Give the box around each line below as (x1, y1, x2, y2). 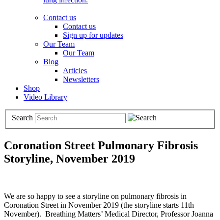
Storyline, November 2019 (4, 152, 135, 165)
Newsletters (63, 75, 99, 83)
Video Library (24, 92, 67, 101)
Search (12, 113, 33, 122)
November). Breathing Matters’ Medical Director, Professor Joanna (4, 210, 213, 219)
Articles (63, 66, 87, 75)
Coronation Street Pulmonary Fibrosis (4, 139, 198, 152)
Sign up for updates (63, 30, 123, 39)
